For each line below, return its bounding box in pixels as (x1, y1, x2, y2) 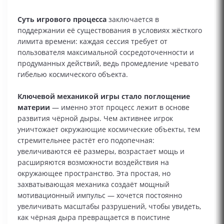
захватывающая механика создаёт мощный (17, 179, 169, 189)
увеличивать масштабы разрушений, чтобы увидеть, (17, 201, 201, 211)
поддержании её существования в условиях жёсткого (17, 25, 202, 35)
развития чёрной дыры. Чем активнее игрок (17, 113, 173, 123)
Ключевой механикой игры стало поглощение (17, 91, 190, 101)
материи (17, 102, 50, 112)
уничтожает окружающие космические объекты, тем (17, 124, 200, 134)
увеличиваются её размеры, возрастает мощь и (17, 146, 184, 156)
